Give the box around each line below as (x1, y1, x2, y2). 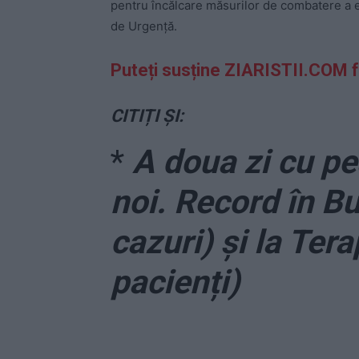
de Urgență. (111, 18, 177, 34)
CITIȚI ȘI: (111, 106, 184, 127)
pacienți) (111, 263, 240, 302)
